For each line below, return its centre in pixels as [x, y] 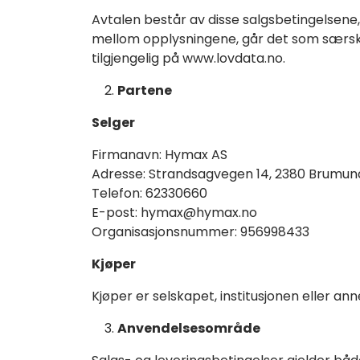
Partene [145, 90]
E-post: [116, 212]
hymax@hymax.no [199, 212]
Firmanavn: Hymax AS [160, 154]
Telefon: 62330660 [149, 193]
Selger [113, 122]
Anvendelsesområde [189, 328]
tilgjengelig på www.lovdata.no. [188, 58]
